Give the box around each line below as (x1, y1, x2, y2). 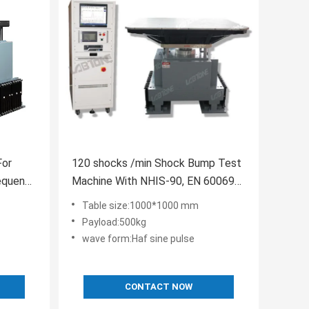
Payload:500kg (82, 217, 146, 228)
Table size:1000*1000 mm (82, 200, 199, 212)
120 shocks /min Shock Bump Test (72, 157, 218, 170)
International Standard (72, 192, 180, 206)
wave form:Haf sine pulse (82, 233, 195, 245)
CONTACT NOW (125, 281, 192, 292)
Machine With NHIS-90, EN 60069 (72, 175, 235, 188)
